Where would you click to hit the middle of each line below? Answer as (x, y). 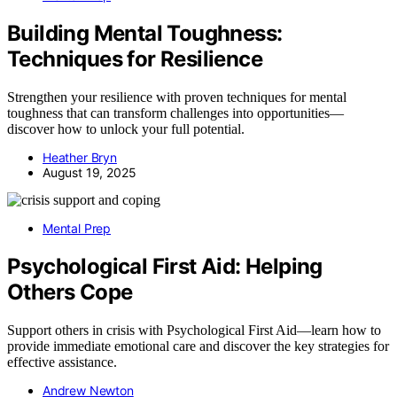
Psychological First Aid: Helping (165, 266)
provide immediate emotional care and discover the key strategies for (198, 346)
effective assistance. (62, 362)
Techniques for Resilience (135, 59)
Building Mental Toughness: (145, 34)
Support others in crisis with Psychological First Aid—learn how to (194, 330)
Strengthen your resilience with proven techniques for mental (177, 97)
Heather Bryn (80, 158)
